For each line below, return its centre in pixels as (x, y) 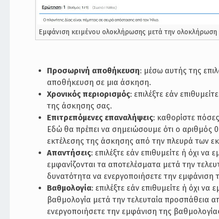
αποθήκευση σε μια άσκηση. (99, 82)
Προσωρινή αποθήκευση (94, 70)
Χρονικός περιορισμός (89, 94)
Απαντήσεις (69, 153)
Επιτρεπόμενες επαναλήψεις (100, 117)
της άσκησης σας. (80, 106)
